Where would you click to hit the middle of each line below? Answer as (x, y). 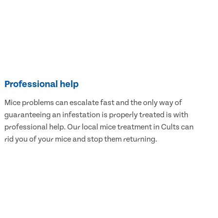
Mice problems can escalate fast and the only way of (93, 103)
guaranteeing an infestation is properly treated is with (96, 115)
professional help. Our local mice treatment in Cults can (99, 127)
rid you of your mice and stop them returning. (81, 139)
